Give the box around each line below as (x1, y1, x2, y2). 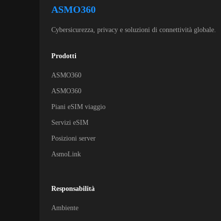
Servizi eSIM (51, 119, 88, 126)
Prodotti (51, 52, 76, 60)
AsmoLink (51, 150, 81, 158)
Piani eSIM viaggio (51, 103, 106, 110)
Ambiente (51, 204, 78, 212)
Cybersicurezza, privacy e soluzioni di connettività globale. (51, 26, 216, 34)
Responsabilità (51, 185, 95, 192)
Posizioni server (51, 135, 96, 142)
